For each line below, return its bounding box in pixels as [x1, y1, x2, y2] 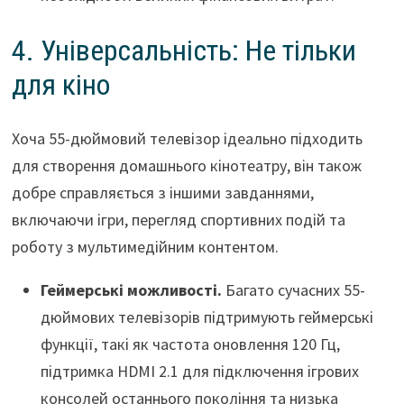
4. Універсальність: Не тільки [11, 32, 356, 68]
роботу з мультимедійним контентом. [11, 236, 279, 258]
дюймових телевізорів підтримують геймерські [40, 307, 373, 328]
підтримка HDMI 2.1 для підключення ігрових [40, 361, 359, 382]
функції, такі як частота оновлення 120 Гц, [40, 334, 340, 355]
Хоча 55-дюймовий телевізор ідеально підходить [11, 128, 363, 150]
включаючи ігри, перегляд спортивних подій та [11, 209, 345, 231]
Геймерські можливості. [40, 280, 222, 301]
